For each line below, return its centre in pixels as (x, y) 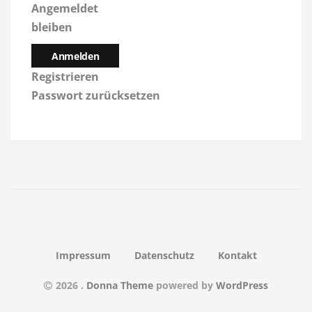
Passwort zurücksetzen (96, 95)
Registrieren (65, 76)
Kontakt (237, 255)
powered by (186, 285)
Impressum (83, 255)
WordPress (242, 285)
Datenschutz (164, 255)
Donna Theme (121, 285)
